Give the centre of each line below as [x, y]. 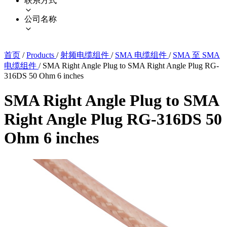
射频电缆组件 [86, 55]
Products [41, 55]
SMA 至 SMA [196, 55]
